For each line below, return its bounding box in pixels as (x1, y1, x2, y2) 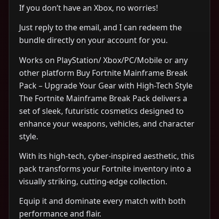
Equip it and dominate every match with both (19, 196, 186, 207)
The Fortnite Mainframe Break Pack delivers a (19, 92, 187, 104)
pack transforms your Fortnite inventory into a (19, 163, 191, 174)
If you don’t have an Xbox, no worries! (19, 2, 158, 13)
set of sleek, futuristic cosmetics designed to (19, 105, 184, 116)
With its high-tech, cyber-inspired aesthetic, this (19, 150, 195, 161)
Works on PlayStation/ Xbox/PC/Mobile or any (19, 54, 188, 66)
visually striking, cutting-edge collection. (19, 175, 167, 187)
